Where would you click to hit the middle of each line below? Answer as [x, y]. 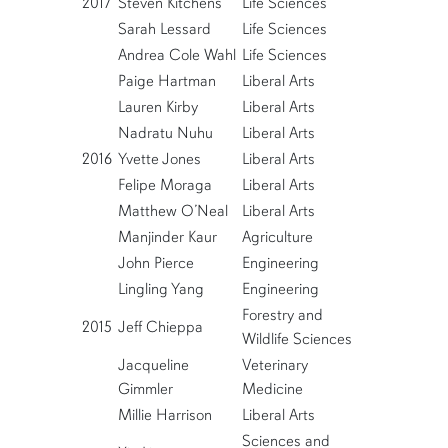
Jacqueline [153, 365]
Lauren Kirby [157, 107]
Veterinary [274, 365]
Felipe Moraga [164, 185]
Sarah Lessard [164, 29]
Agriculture [277, 237]
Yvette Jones [159, 159]
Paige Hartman [166, 81]
